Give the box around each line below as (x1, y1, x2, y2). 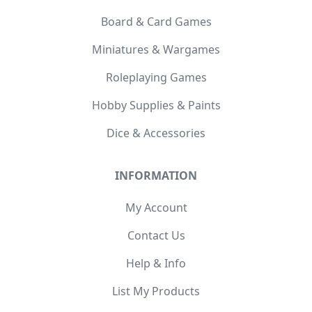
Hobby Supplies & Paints (91, 97, 221, 114)
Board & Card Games (100, 14, 212, 30)
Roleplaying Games (105, 70, 207, 86)
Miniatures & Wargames (92, 42, 220, 58)
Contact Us (127, 228, 185, 244)
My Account (125, 200, 187, 216)
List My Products (112, 283, 200, 299)
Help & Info (126, 256, 186, 272)
